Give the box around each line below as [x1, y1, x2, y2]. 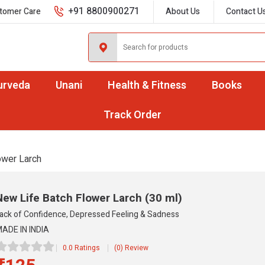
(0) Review [114, 242, 148, 253]
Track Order [104, 107, 161, 123]
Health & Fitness [107, 77, 186, 93]
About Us [166, 5, 200, 18]
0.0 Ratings [62, 242, 100, 253]
